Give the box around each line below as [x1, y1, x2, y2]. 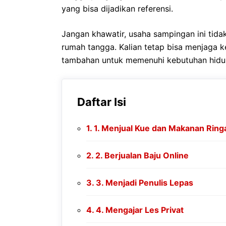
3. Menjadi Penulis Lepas [96, 177, 194, 188]
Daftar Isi [77, 95, 126, 108]
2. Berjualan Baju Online [95, 150, 189, 160]
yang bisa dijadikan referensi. [62, 3, 173, 14]
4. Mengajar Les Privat [96, 204, 184, 215]
